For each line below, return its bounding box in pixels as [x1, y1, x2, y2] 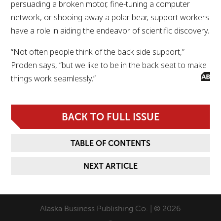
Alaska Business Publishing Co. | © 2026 [39, 204, 181, 213]
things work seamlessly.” [11, 73, 96, 84]
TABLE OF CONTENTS [71, 139, 150, 147]
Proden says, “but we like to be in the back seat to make [11, 59, 207, 71]
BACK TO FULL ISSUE [61, 111, 160, 122]
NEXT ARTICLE [83, 162, 138, 171]
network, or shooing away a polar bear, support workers [11, 11, 210, 23]
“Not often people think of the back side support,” [11, 46, 185, 57]
